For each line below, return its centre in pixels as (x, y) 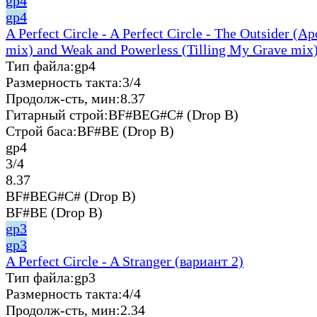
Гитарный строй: (57, 114)
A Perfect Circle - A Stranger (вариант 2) (125, 261)
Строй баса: (41, 131)
